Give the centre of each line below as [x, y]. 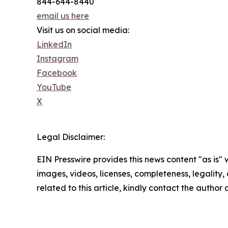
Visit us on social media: [83, 30]
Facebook [57, 73]
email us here [63, 16]
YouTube [54, 87]
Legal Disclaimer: [71, 137]
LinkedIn [54, 44]
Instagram [58, 58]
